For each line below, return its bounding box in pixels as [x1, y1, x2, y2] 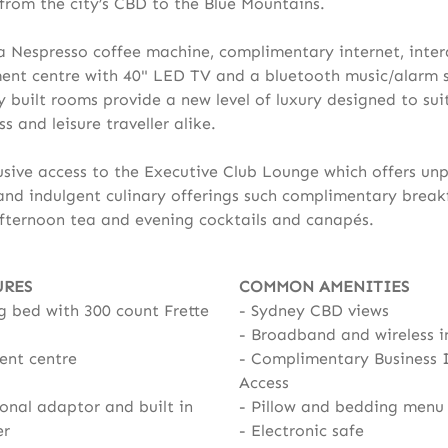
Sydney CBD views [250, 301, 389, 320]
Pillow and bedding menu [250, 397, 444, 416]
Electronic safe [250, 421, 364, 440]
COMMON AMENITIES [238, 277, 409, 296]
